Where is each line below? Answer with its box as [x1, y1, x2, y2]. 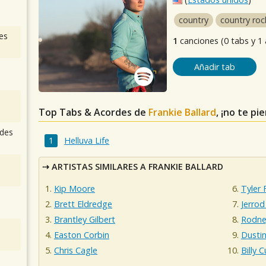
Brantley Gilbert [54, 214, 115, 226]
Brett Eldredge [54, 198, 112, 210]
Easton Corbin [54, 229, 109, 241]
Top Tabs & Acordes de [39, 106, 148, 119]
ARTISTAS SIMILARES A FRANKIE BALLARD [52, 160, 223, 172]
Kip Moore [54, 183, 95, 195]
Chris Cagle [54, 245, 97, 256]
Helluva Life [64, 135, 110, 147]
